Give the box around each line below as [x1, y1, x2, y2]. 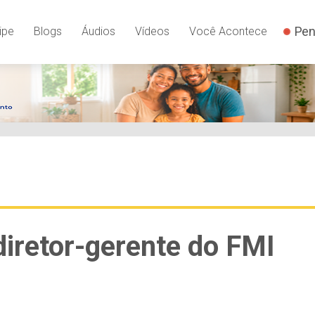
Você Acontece [188, 24, 267, 38]
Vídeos [134, 24, 169, 38]
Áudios [81, 24, 115, 38]
